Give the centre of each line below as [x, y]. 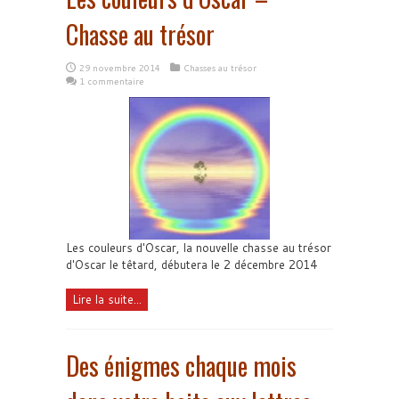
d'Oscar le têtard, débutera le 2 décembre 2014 [191, 265]
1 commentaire [112, 81]
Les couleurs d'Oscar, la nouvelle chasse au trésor [199, 248]
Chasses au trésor [220, 67]
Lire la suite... [107, 300]
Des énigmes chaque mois [181, 366]
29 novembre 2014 [120, 67]
